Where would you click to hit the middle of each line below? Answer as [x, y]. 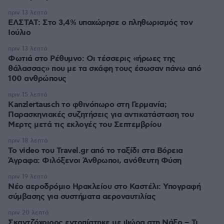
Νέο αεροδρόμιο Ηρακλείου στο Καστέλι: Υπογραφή [104, 187]
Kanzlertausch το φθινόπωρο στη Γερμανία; [87, 105]
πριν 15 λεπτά [28, 95]
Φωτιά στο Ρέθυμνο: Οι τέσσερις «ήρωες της [92, 59]
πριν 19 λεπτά [28, 177]
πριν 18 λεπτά [28, 141]
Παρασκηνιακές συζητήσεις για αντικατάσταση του [101, 115]
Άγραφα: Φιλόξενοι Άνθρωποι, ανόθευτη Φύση [95, 161]
